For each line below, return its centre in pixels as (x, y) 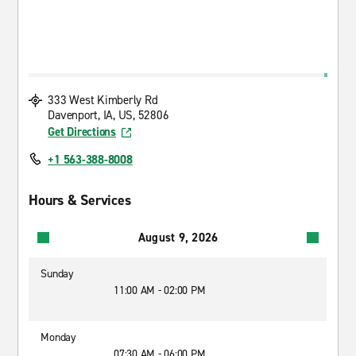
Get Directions (82, 132)
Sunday (57, 274)
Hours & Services (80, 200)
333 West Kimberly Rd (103, 100)
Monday (58, 337)
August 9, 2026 (178, 237)
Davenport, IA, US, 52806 (108, 115)
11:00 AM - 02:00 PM (160, 290)
